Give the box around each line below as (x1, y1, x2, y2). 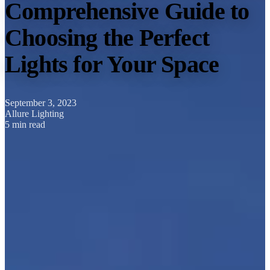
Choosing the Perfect (5, 24, 210, 52)
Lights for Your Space (5, 51, 219, 78)
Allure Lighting (5, 108, 64, 119)
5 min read (5, 119, 45, 130)
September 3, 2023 (5, 98, 77, 108)
